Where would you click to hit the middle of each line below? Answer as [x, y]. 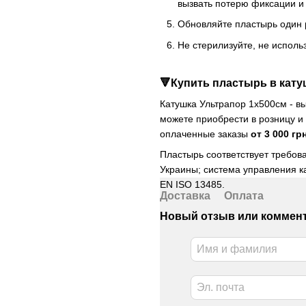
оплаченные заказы [205, 134]
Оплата [244, 196]
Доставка [185, 196]
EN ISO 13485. [192, 185]
